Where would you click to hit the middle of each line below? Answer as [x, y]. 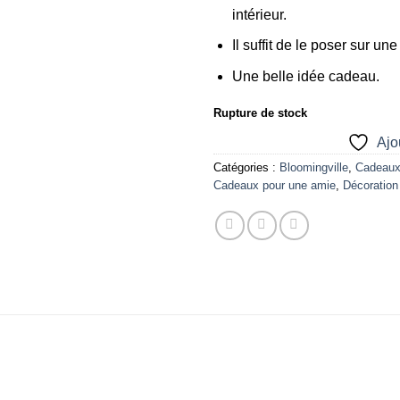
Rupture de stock [260, 112]
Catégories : [246, 168]
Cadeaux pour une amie [275, 186]
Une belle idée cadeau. [305, 76]
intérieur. [259, 14]
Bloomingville [314, 168]
